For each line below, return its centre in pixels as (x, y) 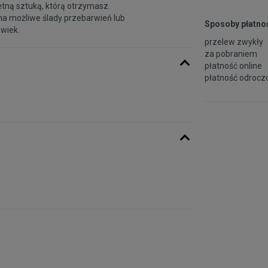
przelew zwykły (234, 42)
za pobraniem (231, 54)
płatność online (233, 66)
